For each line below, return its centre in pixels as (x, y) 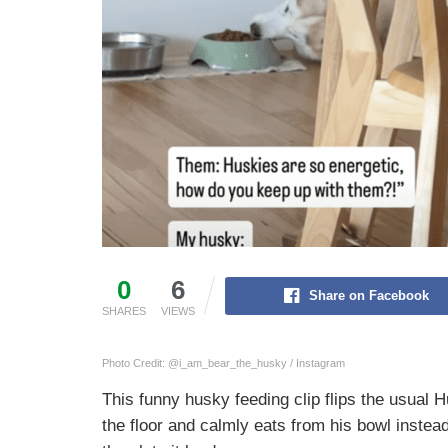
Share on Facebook (368, 295)
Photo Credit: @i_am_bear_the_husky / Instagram (223, 362)
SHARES (124, 310)
